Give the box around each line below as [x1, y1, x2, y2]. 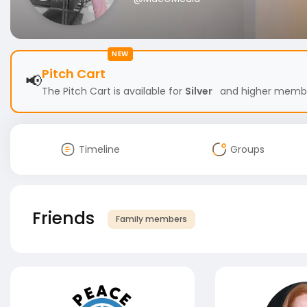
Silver [185, 84, 212, 98]
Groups [230, 143, 265, 156]
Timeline [79, 143, 120, 156]
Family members [116, 213, 187, 225]
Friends [27, 206, 99, 230]
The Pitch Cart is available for [42, 84, 185, 98]
